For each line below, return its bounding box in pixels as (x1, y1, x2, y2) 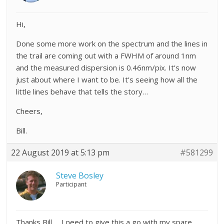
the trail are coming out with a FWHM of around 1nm (16, 50, 196, 61)
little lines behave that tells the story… (16, 86, 148, 97)
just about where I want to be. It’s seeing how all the (16, 74, 198, 85)
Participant (56, 180, 87, 189)
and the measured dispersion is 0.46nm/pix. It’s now (16, 62, 196, 73)
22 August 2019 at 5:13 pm (11, 147, 110, 158)
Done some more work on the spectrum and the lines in (16, 38, 208, 49)
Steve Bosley (56, 170, 104, 181)
